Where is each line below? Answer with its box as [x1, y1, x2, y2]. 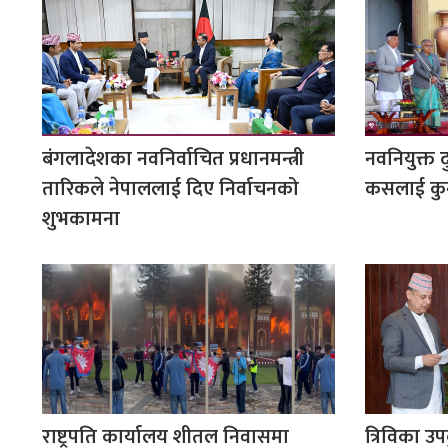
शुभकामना [42, 202, 120, 237]
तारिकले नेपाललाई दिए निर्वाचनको [42, 172, 299, 207]
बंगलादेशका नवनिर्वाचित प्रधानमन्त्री [42, 142, 304, 177]
